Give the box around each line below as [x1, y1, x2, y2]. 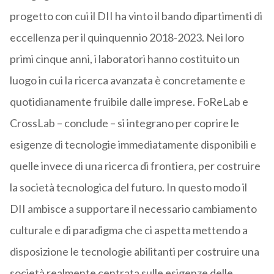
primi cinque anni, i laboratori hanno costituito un [9, 52, 240, 66]
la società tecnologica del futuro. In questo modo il [9, 180, 247, 194]
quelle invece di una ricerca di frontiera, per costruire [9, 159, 261, 173]
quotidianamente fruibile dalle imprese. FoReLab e [9, 95, 248, 109]
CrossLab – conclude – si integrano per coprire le [9, 116, 239, 130]
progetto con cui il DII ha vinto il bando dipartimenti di [9, 9, 262, 23]
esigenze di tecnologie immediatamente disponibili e [9, 138, 256, 152]
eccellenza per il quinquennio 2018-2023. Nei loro [9, 31, 244, 45]
